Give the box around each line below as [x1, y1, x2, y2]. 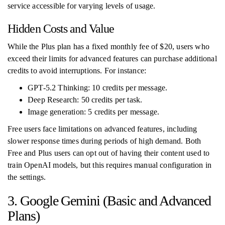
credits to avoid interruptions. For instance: [8, 66, 147, 75]
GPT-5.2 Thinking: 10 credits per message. [28, 83, 168, 92]
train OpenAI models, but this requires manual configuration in [8, 161, 212, 169]
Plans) [8, 208, 40, 223]
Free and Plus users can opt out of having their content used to [8, 149, 210, 157]
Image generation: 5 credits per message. [28, 107, 160, 116]
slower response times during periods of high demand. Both [8, 137, 201, 145]
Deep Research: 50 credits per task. [28, 95, 143, 104]
